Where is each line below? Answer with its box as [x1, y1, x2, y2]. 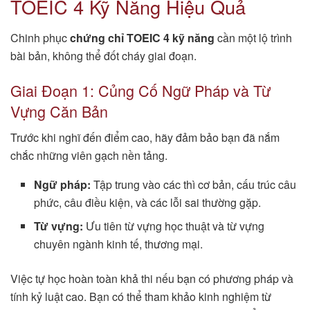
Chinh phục [10, 29, 70, 46]
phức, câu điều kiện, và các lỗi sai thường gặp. [34, 194, 262, 211]
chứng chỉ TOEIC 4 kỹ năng [70, 29, 215, 46]
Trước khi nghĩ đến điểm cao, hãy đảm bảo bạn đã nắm [10, 129, 280, 146]
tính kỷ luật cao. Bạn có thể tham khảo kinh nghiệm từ [10, 289, 271, 305]
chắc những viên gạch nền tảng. [10, 147, 167, 164]
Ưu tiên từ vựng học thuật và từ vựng [83, 218, 265, 235]
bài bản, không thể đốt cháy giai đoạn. [10, 47, 197, 64]
